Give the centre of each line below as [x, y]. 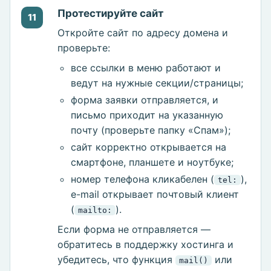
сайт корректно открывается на [149, 147]
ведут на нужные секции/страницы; [157, 83]
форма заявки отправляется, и [145, 100]
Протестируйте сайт [110, 14]
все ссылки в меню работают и [146, 68]
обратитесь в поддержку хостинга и [145, 245]
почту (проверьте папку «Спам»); [151, 130]
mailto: [95, 211]
